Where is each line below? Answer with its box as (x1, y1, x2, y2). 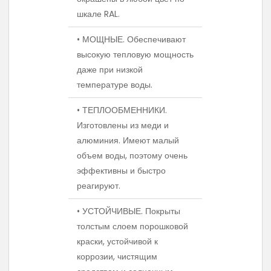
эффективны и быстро (77, 165, 166, 177)
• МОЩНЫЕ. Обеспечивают (77, 33, 186, 46)
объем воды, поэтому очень (77, 149, 188, 162)
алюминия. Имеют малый (77, 134, 180, 147)
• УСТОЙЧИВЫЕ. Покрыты (77, 205, 181, 218)
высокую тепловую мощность (77, 48, 194, 61)
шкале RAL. (77, 8, 120, 21)
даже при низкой (77, 64, 143, 76)
